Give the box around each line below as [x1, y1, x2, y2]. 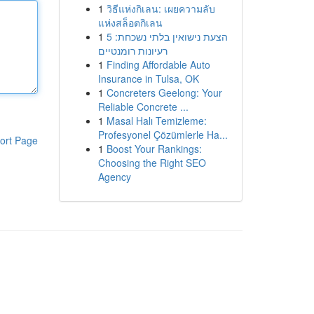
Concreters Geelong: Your [106, 86, 222, 100]
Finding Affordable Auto [106, 57, 210, 71]
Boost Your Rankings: [106, 142, 202, 156]
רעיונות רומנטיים [97, 43, 168, 57]
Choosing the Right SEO [97, 156, 206, 170]
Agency [97, 170, 131, 184]
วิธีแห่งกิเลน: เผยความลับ [106, 1, 215, 15]
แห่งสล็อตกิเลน [97, 15, 163, 29]
